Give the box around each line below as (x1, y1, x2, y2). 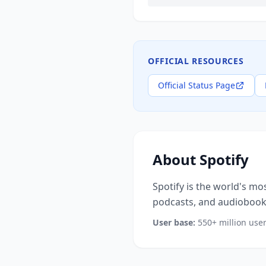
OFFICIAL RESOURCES (148, 55, 244, 66)
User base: (153, 217, 195, 228)
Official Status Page (158, 80, 235, 91)
